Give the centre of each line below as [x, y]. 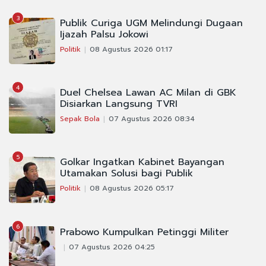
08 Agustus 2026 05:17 [132, 189]
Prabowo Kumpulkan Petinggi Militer [144, 232]
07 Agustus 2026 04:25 [112, 247]
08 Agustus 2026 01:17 [131, 50]
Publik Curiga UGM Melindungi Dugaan [151, 23]
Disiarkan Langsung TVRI [119, 104]
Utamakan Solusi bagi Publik [126, 174]
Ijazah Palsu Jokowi [104, 35]
